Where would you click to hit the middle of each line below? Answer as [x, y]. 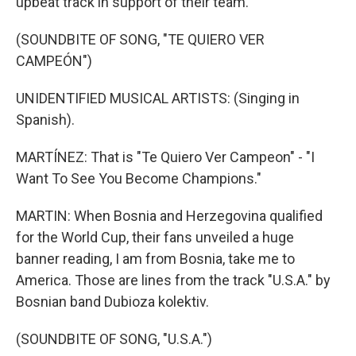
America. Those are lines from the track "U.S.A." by [173, 280]
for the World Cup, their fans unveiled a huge [155, 237]
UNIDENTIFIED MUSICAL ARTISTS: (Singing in [158, 98]
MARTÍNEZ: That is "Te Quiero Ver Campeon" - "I [165, 157]
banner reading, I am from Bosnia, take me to [155, 259]
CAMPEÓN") [54, 61]
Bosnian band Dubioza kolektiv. [112, 302]
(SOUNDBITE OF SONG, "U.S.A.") [114, 339]
